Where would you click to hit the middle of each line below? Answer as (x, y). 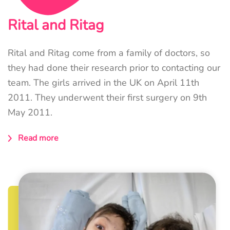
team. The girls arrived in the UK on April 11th (103, 82)
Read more (38, 138)
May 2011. (30, 112)
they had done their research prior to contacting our (114, 68)
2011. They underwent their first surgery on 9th (107, 97)
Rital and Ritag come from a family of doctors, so (109, 53)
